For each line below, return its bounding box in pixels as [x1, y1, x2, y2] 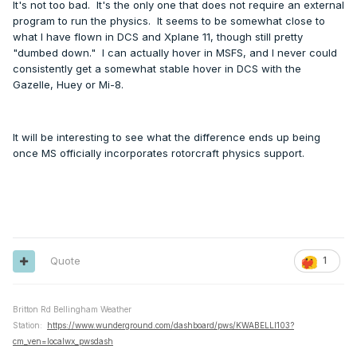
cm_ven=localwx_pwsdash [13, 336, 113, 347]
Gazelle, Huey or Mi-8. [13, 78, 124, 92]
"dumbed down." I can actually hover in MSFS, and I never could [13, 46, 337, 60]
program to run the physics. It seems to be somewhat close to [13, 14, 325, 28]
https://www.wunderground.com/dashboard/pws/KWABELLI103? [47, 320, 294, 331]
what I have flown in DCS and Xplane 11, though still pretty [13, 30, 303, 44]
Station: [13, 320, 47, 331]
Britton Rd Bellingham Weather [13, 304, 131, 315]
